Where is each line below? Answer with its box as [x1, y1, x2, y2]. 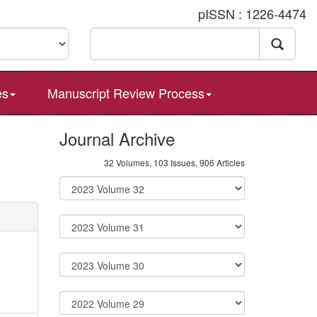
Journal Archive [59, 126, 175, 151]
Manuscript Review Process [47, 83, 204, 102]
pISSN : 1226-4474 [198, 4, 306, 23]
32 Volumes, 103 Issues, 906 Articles [104, 156, 245, 168]
